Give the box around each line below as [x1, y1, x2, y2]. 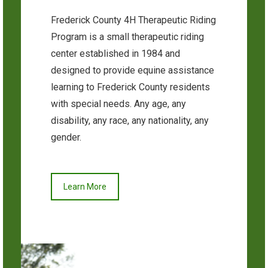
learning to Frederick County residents [51, 81, 210, 93]
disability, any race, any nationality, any [51, 115, 209, 126]
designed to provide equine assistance [51, 65, 214, 76]
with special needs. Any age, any [51, 98, 186, 109]
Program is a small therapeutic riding [51, 31, 204, 42]
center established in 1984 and [51, 48, 180, 59]
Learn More [63, 182, 106, 191]
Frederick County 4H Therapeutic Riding [51, 14, 216, 26]
